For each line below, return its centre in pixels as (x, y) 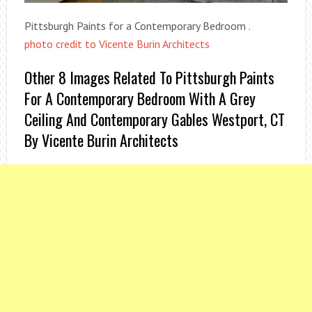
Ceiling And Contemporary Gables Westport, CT (154, 119)
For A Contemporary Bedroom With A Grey (140, 99)
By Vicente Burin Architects (101, 140)
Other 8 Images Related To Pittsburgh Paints (149, 78)
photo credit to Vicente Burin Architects (117, 44)
